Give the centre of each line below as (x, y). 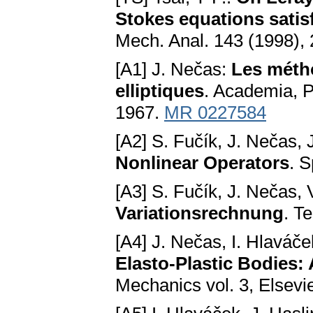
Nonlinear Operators (202, 163)
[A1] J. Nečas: (173, 70)
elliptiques (160, 91)
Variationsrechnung (199, 213)
